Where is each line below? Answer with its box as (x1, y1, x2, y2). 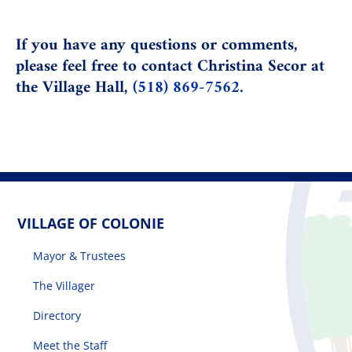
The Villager (33, 277, 96, 293)
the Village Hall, (16, 72, 134, 102)
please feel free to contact (16, 51, 198, 81)
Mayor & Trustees (33, 247, 126, 263)
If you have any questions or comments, (16, 30, 299, 60)
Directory (33, 307, 82, 323)
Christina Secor (197, 51, 307, 81)
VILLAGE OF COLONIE (17, 213, 165, 233)
